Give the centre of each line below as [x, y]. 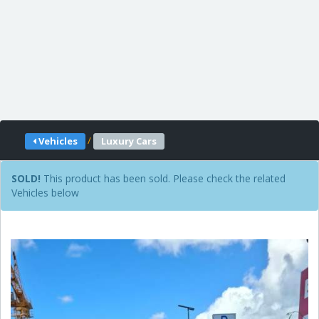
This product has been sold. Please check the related [163, 178]
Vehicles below [45, 192]
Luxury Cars [129, 141]
